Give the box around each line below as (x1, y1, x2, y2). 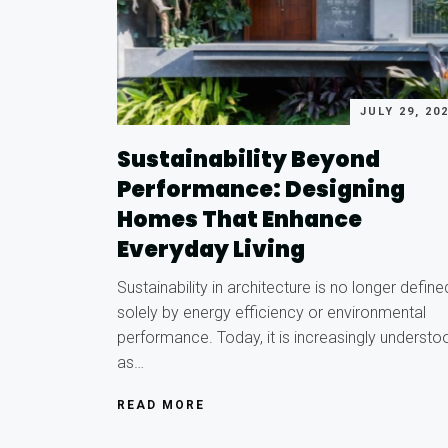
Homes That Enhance (117, 203, 362, 235)
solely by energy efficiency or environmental (117, 302, 426, 322)
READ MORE (117, 397, 205, 412)
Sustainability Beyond (117, 143, 380, 175)
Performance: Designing (117, 173, 405, 205)
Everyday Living (117, 233, 305, 265)
